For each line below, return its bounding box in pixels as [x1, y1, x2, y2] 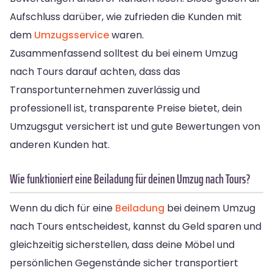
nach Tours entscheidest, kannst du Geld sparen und [10, 219, 261, 233]
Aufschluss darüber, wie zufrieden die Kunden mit [10, 9, 242, 24]
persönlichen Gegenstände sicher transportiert [10, 255, 238, 270]
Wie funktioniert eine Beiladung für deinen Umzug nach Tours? [10, 168, 250, 189]
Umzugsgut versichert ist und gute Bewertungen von [10, 119, 260, 133]
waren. [109, 27, 144, 42]
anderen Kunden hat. [10, 137, 110, 152]
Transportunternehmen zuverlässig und [10, 82, 200, 97]
